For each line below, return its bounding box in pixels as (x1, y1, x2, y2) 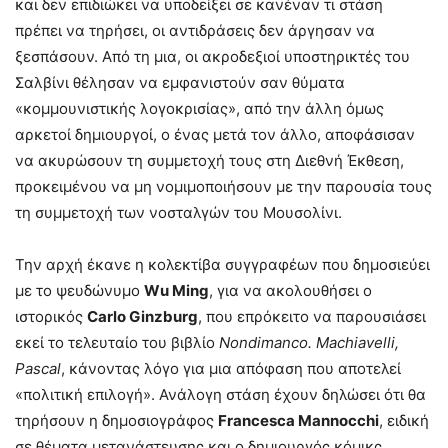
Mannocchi (298, 411, 379, 431)
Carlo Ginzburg (87, 307, 198, 327)
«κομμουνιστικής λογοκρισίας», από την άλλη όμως (15, 99, 384, 119)
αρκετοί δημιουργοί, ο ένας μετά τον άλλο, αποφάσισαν (15, 125, 415, 145)
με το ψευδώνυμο (15, 281, 144, 301)
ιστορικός (15, 307, 87, 327)
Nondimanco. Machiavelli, (219, 333, 399, 353)
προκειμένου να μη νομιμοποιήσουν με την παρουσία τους (15, 177, 432, 197)
